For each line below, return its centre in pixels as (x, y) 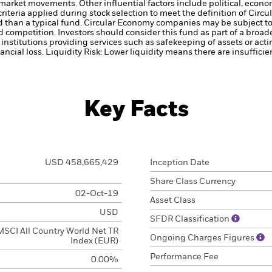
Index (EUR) (94, 241)
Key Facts (136, 110)
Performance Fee (184, 257)
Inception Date (180, 163)
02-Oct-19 (97, 194)
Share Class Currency (193, 182)
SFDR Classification (191, 219)
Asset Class (173, 200)
